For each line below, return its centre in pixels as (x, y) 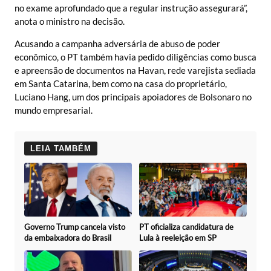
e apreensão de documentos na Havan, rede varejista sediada (135, 70)
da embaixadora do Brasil (68, 237)
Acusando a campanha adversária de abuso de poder (117, 43)
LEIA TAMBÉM (61, 148)
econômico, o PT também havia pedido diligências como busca (135, 57)
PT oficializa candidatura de (186, 227)
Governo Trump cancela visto (75, 227)
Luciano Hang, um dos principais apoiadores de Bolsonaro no (133, 96)
